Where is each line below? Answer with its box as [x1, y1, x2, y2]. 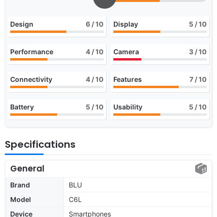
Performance [10, 47, 53, 56]
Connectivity [10, 75, 52, 83]
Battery [10, 102, 34, 111]
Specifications [5, 137, 76, 151]
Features [113, 75, 142, 83]
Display [113, 19, 138, 28]
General [10, 162, 45, 174]
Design [10, 19, 33, 28]
